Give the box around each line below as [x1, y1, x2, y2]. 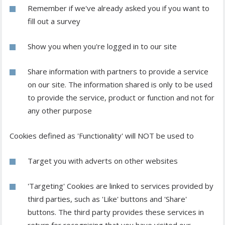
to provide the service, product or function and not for [28, 92, 214, 103]
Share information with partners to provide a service [28, 66, 208, 77]
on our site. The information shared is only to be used [28, 79, 212, 90]
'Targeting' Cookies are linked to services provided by [28, 181, 213, 191]
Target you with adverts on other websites [28, 156, 178, 166]
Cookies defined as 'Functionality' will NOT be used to [10, 131, 194, 141]
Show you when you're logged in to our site [28, 41, 177, 52]
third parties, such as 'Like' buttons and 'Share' [28, 194, 187, 204]
